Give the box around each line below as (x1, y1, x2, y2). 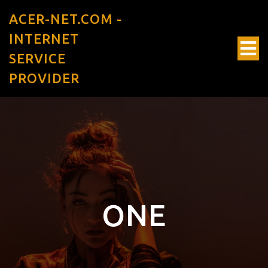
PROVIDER (9, 71, 80, 86)
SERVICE (9, 51, 66, 66)
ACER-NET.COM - (9, 11, 122, 26)
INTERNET (9, 31, 79, 46)
